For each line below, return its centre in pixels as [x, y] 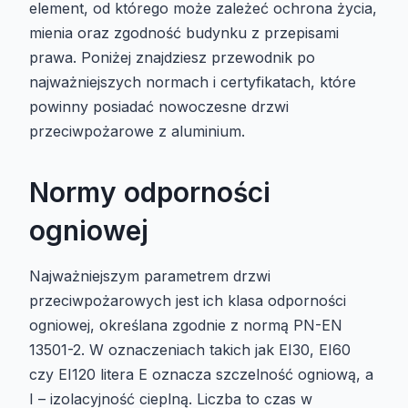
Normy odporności [150, 193]
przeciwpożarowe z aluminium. [137, 132]
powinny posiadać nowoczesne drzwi [159, 107]
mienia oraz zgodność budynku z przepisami [184, 33]
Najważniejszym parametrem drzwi [150, 276]
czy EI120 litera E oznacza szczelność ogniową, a [201, 375]
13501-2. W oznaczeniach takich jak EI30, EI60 [190, 350]
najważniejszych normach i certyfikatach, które [193, 82]
